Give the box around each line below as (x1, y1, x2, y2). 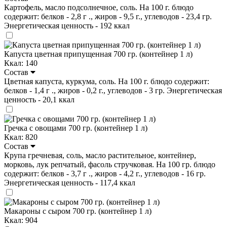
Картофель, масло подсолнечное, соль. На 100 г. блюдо (4, 3, 194, 12)
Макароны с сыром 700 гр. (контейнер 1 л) (4, 206, 152, 215)
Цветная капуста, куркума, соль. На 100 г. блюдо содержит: (4, 77, 209, 86)
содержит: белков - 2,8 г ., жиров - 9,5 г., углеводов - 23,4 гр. (4, 12, 212, 21)
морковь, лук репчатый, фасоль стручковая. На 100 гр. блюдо (4, 160, 215, 169)
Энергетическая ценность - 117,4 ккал (4, 178, 135, 187)
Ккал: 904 (4, 215, 37, 224)
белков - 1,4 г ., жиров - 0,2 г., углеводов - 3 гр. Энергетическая (4, 86, 222, 95)
